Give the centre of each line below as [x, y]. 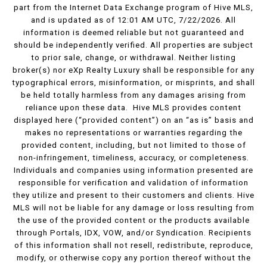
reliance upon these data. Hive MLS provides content [133, 108]
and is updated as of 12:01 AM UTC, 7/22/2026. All [133, 20]
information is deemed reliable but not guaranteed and [133, 33]
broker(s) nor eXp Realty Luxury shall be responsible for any [133, 70]
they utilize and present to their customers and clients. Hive [133, 195]
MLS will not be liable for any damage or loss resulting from [133, 208]
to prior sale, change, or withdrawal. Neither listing [133, 58]
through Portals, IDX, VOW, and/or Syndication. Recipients [133, 233]
